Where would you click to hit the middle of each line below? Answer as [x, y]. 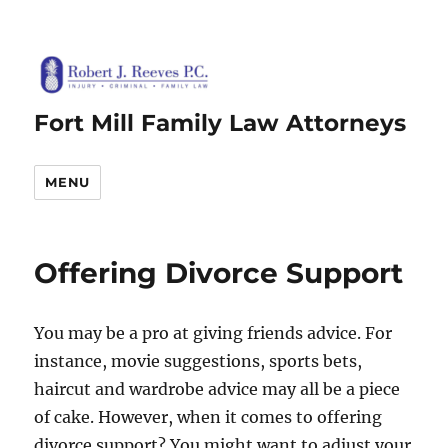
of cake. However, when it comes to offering [208, 417]
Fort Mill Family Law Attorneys [220, 123]
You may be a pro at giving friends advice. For [213, 333]
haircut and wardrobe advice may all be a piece [217, 389]
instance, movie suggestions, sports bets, [198, 361]
